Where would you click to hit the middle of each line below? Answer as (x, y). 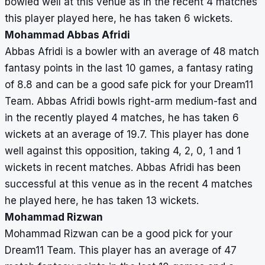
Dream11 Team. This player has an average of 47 (121, 251)
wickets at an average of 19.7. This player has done (127, 135)
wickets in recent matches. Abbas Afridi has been (123, 168)
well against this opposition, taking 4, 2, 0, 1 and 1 (123, 151)
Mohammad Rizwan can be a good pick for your (119, 234)
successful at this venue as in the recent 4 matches (129, 184)
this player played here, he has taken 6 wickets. (119, 19)
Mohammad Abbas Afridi (67, 35)
